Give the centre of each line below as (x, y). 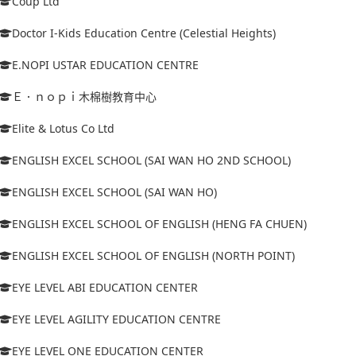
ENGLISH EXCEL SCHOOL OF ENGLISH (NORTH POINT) (153, 255)
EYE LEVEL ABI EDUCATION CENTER (105, 287)
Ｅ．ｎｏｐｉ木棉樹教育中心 (84, 96)
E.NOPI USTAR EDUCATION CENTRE (105, 64)
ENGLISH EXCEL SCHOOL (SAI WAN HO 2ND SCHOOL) (151, 160)
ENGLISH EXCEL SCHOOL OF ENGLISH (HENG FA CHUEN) (159, 223)
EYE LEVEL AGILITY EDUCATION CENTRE (116, 319)
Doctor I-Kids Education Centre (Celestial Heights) (144, 33)
